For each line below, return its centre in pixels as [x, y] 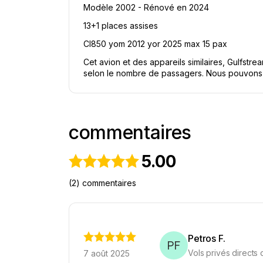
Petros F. [207, 238]
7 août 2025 [107, 253]
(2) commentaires [102, 183]
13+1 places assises [121, 26]
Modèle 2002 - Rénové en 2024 [146, 7]
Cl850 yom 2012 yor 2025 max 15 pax [155, 44]
